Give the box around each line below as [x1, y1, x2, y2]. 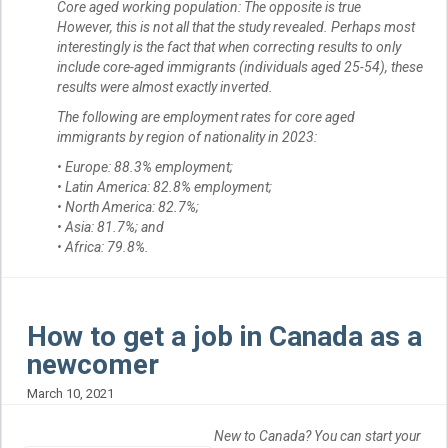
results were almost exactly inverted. [57, 79, 273, 96]
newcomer [27, 348, 159, 382]
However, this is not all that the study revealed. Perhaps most [57, 19, 415, 36]
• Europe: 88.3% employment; [57, 159, 233, 176]
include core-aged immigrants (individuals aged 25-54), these [57, 59, 423, 76]
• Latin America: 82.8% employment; [57, 179, 272, 196]
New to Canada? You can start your [214, 428, 421, 445]
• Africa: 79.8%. [57, 239, 149, 256]
